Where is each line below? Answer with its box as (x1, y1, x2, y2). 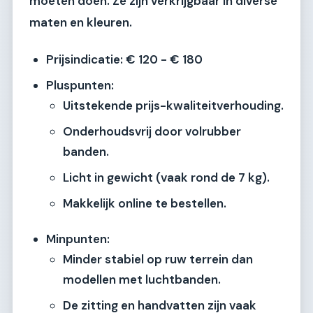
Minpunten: (46, 231, 110, 247)
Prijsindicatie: (46, 51, 123, 67)
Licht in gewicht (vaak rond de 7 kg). (63, 169, 270, 185)
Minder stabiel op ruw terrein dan (63, 252, 253, 267)
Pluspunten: (46, 77, 114, 93)
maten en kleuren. (29, 15, 132, 31)
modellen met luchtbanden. (63, 272, 221, 287)
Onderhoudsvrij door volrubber (63, 123, 241, 139)
